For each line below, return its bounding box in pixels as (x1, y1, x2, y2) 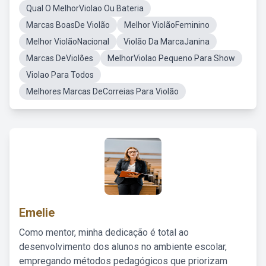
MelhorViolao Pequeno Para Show (107, 53, 235, 63)
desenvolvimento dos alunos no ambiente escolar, (19, 241, 227, 252)
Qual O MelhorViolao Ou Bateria (26, 4, 144, 13)
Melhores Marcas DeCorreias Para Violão (26, 87, 179, 96)
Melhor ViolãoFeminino (124, 20, 210, 30)
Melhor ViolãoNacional (26, 37, 109, 46)
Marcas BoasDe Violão (26, 20, 110, 30)
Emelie (19, 205, 55, 220)
